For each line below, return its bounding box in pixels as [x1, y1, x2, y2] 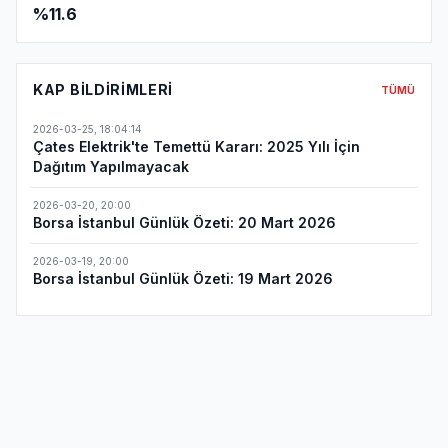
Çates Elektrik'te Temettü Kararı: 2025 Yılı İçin [33, 138, 360, 155]
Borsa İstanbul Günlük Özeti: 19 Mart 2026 [33, 270, 333, 287]
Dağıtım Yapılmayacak [33, 158, 189, 175]
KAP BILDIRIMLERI [33, 81, 174, 98]
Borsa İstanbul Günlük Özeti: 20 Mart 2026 [33, 214, 336, 231]
